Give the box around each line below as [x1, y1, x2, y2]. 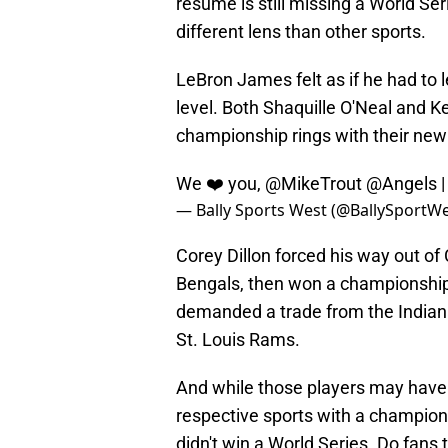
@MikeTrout [265, 173, 362, 195]
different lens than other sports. [176, 21, 426, 43]
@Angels [366, 173, 437, 195]
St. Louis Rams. [176, 329, 300, 351]
